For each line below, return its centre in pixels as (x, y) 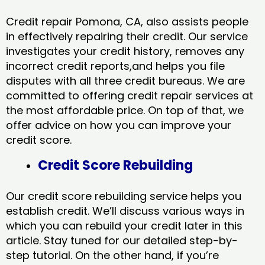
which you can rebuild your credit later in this (124, 226)
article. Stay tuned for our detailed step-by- (122, 241)
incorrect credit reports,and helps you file (115, 66)
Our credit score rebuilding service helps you (124, 196)
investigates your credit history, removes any (125, 51)
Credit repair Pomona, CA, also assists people (127, 22)
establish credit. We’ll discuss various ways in (125, 211)
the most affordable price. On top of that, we (125, 111)
